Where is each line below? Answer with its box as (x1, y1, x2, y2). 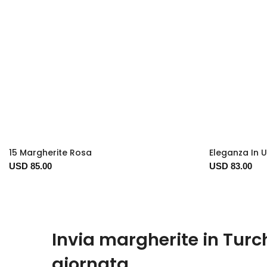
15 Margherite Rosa (9, 146, 92, 159)
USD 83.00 (209, 160, 252, 171)
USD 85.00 (9, 160, 52, 171)
